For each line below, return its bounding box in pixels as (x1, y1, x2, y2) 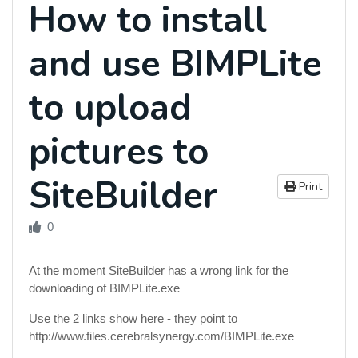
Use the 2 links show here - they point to (29, 312, 237, 325)
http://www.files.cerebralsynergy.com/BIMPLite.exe (29, 329, 294, 343)
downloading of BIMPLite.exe (29, 281, 180, 295)
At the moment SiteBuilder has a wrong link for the (29, 264, 288, 277)
